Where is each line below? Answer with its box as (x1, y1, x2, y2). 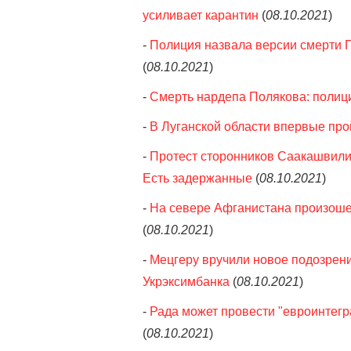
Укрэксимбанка (143, 275, 230, 288)
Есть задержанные (143, 172, 252, 185)
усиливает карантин (143, 9, 259, 22)
